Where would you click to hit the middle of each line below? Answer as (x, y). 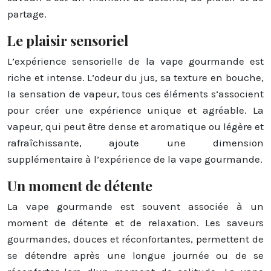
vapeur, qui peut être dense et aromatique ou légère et (135, 126)
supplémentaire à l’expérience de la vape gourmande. (135, 159)
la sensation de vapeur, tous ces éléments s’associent (135, 93)
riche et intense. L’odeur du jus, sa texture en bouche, (135, 77)
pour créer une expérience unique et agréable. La (135, 110)
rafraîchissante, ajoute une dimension (135, 142)
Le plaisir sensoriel (68, 40)
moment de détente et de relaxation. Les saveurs (135, 222)
